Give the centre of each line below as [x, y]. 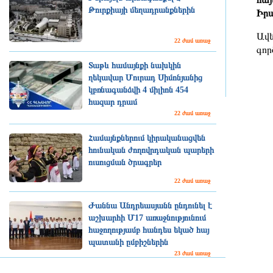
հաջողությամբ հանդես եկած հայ [149, 230]
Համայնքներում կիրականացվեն [147, 138]
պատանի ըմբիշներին [128, 242]
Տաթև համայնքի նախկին [135, 66]
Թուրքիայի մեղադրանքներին [142, 10]
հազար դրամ [113, 102]
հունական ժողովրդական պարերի [151, 150]
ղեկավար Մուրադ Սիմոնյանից [145, 78]
